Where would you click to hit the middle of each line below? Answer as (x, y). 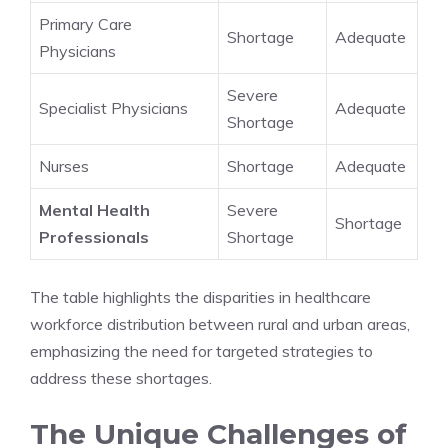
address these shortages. (121, 378)
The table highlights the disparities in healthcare (200, 297)
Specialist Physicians (113, 108)
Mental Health (94, 210)
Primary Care (85, 24)
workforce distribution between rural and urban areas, (220, 324)
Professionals (94, 237)
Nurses (64, 166)
